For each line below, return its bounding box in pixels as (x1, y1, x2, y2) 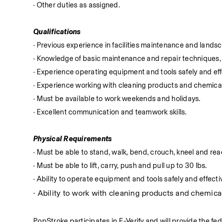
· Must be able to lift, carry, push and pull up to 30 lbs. (33, 161, 207, 170)
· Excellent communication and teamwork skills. (33, 108, 187, 116)
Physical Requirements (33, 134, 112, 143)
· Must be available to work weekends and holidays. (33, 94, 201, 103)
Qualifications (33, 27, 81, 36)
